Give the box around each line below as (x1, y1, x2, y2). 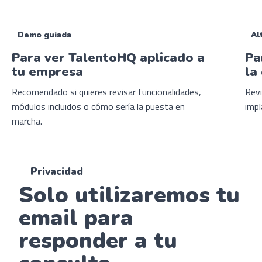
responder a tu (19, 226, 177, 256)
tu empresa (12, 63, 83, 81)
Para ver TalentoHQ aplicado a (12, 49, 205, 67)
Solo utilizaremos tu (19, 180, 240, 211)
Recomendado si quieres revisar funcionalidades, (12, 84, 201, 99)
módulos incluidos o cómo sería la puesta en (12, 99, 185, 113)
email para (19, 203, 133, 233)
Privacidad (30, 164, 84, 178)
